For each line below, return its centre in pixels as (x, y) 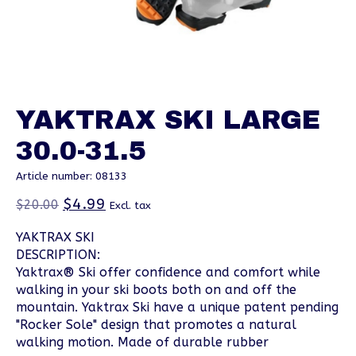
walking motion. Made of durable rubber (142, 342)
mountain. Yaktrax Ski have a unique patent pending (177, 308)
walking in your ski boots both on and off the (156, 290)
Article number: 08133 (72, 176)
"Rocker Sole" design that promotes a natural (156, 325)
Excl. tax (130, 206)
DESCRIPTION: (58, 255)
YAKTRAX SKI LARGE (168, 120)
